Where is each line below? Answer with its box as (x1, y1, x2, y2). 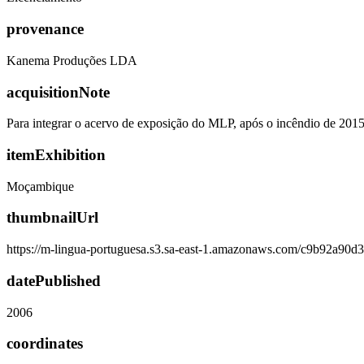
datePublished (6, 271, 101, 289)
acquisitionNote (6, 83, 110, 101)
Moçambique (6, 179, 74, 193)
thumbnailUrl (6, 209, 98, 227)
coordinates (6, 335, 83, 353)
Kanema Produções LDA (6, 53, 137, 67)
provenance (6, 20, 84, 38)
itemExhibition (6, 145, 106, 163)
